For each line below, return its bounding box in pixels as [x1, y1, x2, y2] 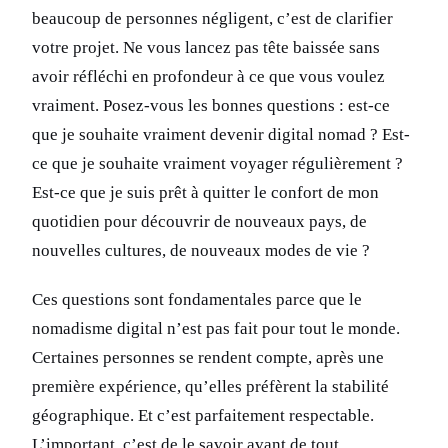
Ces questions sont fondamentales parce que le [32, 290, 362, 310]
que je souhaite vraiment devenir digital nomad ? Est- [32, 125, 410, 145]
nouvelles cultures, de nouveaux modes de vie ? [32, 241, 370, 261]
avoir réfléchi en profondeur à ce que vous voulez [32, 67, 385, 87]
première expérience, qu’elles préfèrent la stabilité [32, 377, 389, 397]
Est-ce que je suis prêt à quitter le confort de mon [32, 183, 379, 203]
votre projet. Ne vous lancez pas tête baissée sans [32, 38, 380, 58]
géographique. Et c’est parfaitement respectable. [32, 406, 374, 426]
